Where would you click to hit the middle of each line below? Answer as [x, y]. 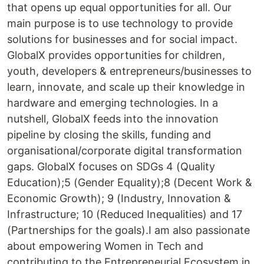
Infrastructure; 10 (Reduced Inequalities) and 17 [125, 214]
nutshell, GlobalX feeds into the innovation [113, 119]
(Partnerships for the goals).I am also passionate [128, 230]
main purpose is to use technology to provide [120, 24]
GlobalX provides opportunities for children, [116, 55]
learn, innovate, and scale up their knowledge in [126, 87]
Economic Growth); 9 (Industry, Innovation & [119, 199]
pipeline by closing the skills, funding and [109, 135]
